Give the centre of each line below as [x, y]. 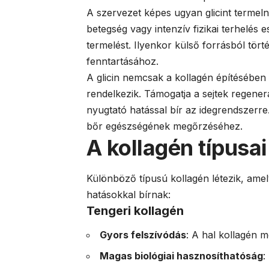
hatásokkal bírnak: [128, 194]
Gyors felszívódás [143, 235]
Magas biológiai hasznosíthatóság [181, 256]
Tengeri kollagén [135, 210]
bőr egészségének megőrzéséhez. [165, 126]
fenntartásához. [122, 62]
